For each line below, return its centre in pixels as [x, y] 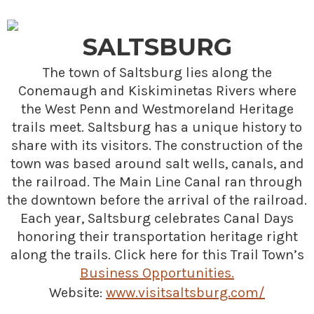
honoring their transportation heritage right [157, 237]
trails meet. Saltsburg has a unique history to [157, 128]
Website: [77, 293]
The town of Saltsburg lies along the [157, 73]
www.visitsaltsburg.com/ [185, 293]
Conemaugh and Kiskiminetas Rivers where [157, 91]
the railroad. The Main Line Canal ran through [157, 182]
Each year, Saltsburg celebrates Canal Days [157, 219]
